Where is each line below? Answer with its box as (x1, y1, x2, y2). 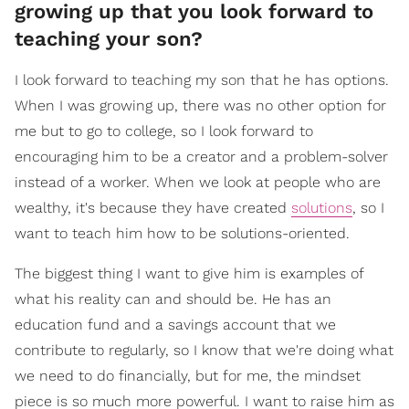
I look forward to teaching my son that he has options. (15, 71, 389, 89)
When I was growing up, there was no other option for (15, 97, 386, 115)
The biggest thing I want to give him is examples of (15, 265, 363, 283)
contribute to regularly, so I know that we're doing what (15, 341, 393, 360)
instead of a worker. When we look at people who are (15, 173, 381, 192)
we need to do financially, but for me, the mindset (15, 367, 361, 385)
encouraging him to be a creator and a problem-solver (15, 148, 388, 166)
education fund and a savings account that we (15, 316, 336, 334)
